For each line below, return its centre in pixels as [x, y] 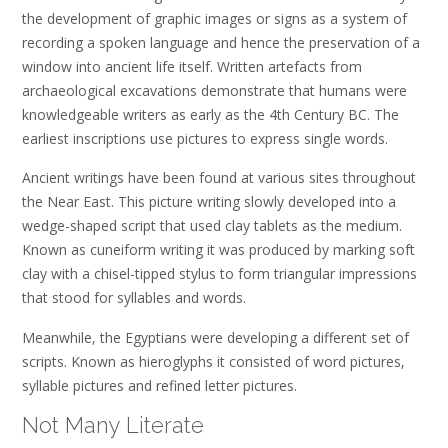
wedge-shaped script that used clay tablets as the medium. [212, 226]
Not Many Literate [113, 425]
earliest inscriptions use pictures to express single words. [205, 138]
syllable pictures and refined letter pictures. [159, 385]
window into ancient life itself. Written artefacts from [192, 66]
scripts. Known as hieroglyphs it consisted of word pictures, [213, 361]
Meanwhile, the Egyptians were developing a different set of [215, 337]
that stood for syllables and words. [134, 298]
